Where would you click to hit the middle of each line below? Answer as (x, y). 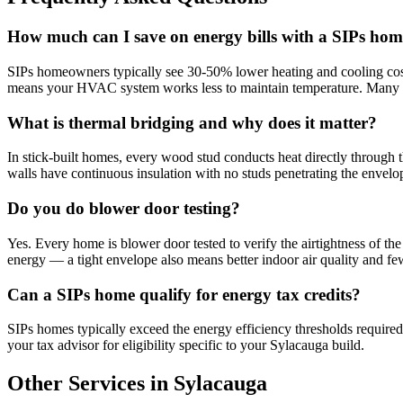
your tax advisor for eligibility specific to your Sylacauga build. (186, 345)
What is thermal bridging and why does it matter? (192, 122)
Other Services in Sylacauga (137, 384)
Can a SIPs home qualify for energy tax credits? (184, 294)
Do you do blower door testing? (124, 209)
